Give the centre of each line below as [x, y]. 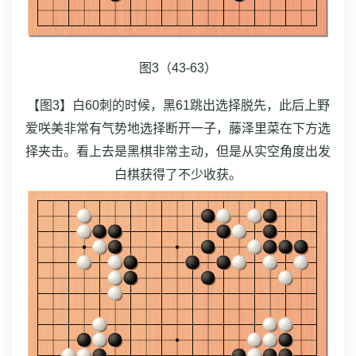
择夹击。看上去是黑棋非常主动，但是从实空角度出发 [178, 151]
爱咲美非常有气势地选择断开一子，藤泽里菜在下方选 [178, 128]
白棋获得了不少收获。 [178, 174]
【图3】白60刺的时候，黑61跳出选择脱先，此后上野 [178, 105]
